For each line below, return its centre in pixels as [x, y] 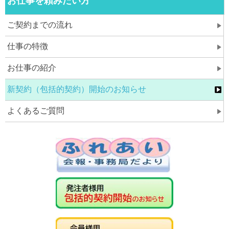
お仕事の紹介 [32, 68]
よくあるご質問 [36, 111]
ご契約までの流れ [40, 25]
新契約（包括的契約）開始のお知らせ [77, 89]
